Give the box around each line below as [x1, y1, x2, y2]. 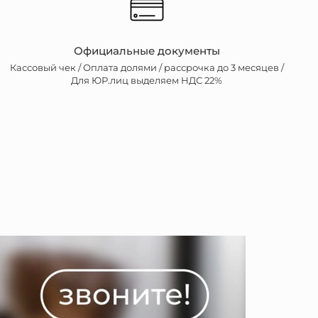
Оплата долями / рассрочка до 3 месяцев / [82, 62, 284, 74]
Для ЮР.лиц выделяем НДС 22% [71, 75, 223, 87]
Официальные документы [73, 43, 220, 57]
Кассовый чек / [9, 62, 83, 74]
